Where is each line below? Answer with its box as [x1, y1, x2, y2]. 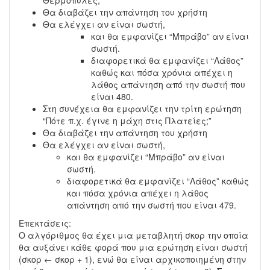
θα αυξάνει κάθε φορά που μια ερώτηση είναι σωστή [19, 241, 248, 253]
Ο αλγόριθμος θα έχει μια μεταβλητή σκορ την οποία [19, 229, 248, 241]
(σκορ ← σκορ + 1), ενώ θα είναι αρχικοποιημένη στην [19, 253, 246, 265]
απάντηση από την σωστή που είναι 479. [67, 199, 236, 211]
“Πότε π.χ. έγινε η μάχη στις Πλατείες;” [43, 115, 212, 127]
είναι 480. [91, 90, 133, 102]
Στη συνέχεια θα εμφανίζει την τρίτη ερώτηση [43, 102, 242, 115]
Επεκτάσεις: [19, 217, 71, 229]
